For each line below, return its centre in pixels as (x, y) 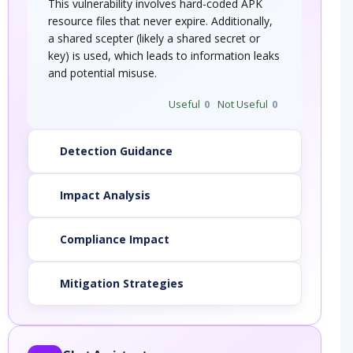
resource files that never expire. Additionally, (161, 21)
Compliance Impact (115, 240)
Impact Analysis (106, 195)
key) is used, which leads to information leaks (164, 56)
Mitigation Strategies (122, 284)
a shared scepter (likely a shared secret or (154, 39)
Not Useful (242, 104)
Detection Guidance (117, 151)
